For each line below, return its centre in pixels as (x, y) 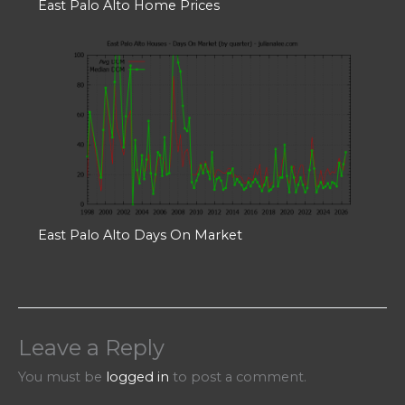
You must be (62, 377)
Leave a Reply (91, 347)
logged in (137, 377)
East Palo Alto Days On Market (140, 235)
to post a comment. (238, 377)
